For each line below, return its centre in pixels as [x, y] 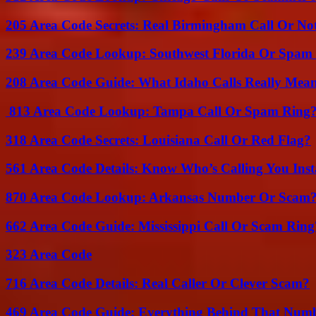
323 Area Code [49, 255]
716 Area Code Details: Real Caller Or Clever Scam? [158, 284]
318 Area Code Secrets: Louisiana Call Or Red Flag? [158, 140]
